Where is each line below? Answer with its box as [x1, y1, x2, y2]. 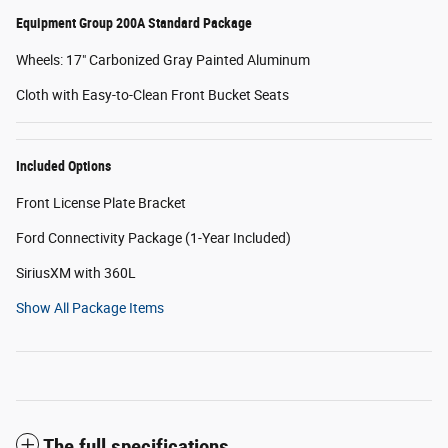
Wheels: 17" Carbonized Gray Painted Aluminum [16, 51, 310, 68]
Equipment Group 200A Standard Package [16, 14, 252, 31]
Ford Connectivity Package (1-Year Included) [16, 229, 291, 246]
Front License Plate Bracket [16, 194, 186, 211]
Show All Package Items [16, 299, 164, 316]
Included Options [16, 157, 111, 174]
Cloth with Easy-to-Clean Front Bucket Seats [16, 86, 289, 103]
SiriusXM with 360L [16, 264, 136, 281]
